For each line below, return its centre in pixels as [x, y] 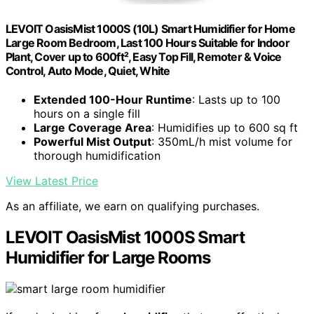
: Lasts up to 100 [236, 100]
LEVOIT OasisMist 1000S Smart [125, 238]
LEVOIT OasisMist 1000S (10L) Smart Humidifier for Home [150, 29]
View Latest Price [52, 181]
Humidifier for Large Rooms [108, 258]
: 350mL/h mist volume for [222, 142]
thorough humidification [97, 156]
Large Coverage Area [93, 128]
